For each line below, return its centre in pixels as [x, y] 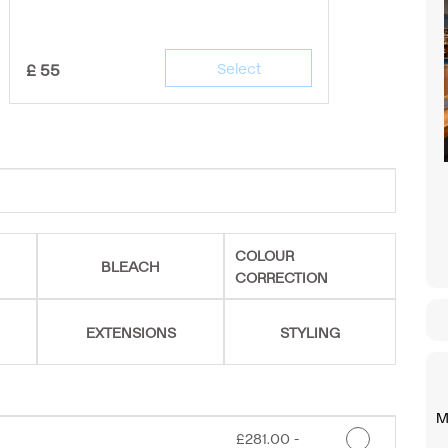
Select [238, 67]
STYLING [309, 331]
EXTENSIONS [130, 331]
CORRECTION [281, 276]
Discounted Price [275, 437]
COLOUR [264, 254]
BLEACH [131, 265]
